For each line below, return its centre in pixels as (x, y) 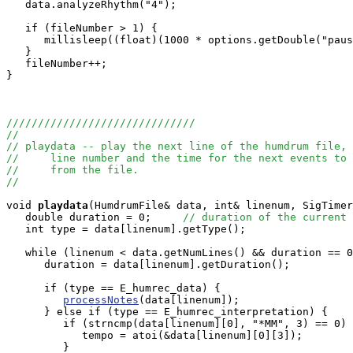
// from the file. (72, 170)
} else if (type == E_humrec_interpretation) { (167, 312)
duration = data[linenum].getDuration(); (158, 264)
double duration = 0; (95, 217)
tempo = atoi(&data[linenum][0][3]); (154, 335)
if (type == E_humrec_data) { (113, 288)
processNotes (101, 300)
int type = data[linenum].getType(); (126, 229)
